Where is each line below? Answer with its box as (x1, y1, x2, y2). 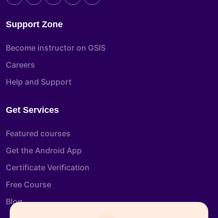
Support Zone (6, 19, 63, 29)
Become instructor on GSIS (6, 42, 106, 53)
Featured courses (6, 128, 71, 138)
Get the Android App (6, 145, 82, 155)
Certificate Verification (6, 162, 90, 172)
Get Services (6, 105, 59, 115)
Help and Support (6, 76, 72, 87)
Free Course (6, 179, 51, 189)
